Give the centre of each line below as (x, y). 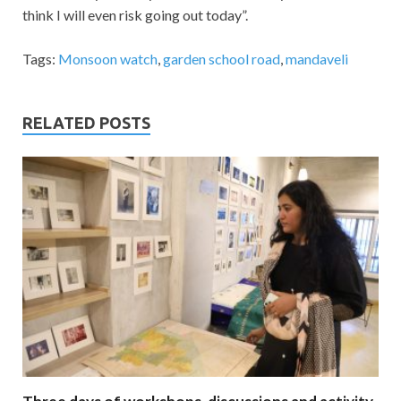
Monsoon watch (108, 59)
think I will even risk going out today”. (135, 15)
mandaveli (317, 59)
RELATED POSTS (86, 123)
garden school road (222, 59)
